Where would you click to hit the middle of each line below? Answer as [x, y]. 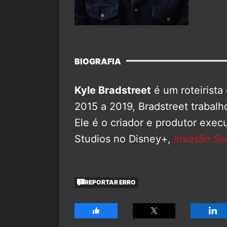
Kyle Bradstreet [113, 90]
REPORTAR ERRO [110, 182]
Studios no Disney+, [124, 139]
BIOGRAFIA [98, 61]
